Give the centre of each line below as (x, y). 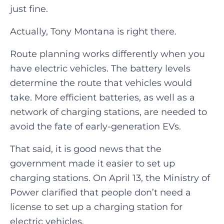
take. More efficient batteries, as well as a (102, 97)
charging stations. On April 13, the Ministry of (110, 178)
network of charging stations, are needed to (108, 112)
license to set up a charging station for (96, 207)
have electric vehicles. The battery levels (100, 68)
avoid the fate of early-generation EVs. (95, 126)
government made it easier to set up (92, 163)
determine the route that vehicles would (101, 83)
